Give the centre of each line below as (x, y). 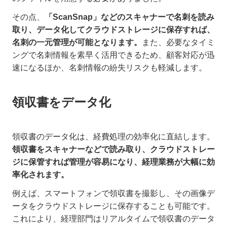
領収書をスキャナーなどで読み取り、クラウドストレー (113, 149)
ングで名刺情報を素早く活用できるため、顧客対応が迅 (113, 55)
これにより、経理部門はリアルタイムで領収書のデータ (113, 219)
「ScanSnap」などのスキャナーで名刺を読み (129, 17)
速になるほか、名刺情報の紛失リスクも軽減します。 (109, 68)
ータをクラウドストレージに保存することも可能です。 (113, 206)
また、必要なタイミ (178, 43)
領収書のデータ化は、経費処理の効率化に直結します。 (113, 137)
